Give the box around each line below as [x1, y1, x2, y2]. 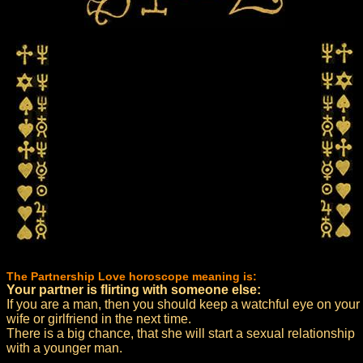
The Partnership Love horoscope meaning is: [6, 270, 257, 283]
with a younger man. [6, 341, 122, 355]
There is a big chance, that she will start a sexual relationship [6, 327, 355, 340]
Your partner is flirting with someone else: [6, 283, 261, 297]
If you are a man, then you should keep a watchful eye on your [6, 297, 360, 311]
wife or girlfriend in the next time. [6, 312, 191, 326]
